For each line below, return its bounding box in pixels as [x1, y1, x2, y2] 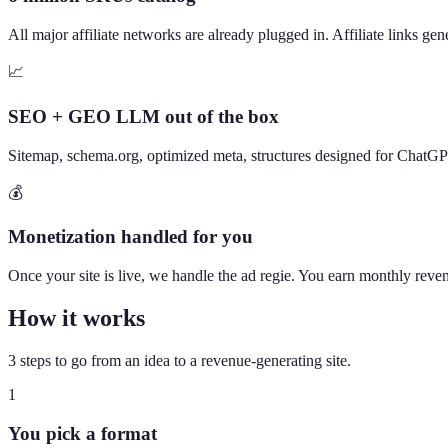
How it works [8, 304, 145, 331]
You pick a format [8, 422, 157, 444]
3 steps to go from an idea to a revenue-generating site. [8, 351, 351, 369]
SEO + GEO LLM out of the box [8, 105, 279, 127]
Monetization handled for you [8, 226, 253, 248]
